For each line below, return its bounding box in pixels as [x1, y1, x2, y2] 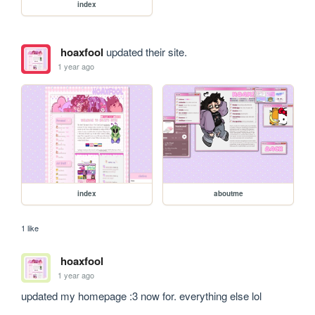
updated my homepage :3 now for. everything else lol [21, 288, 262, 303]
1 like [21, 221, 39, 233]
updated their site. [103, 44, 187, 59]
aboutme [213, 188, 243, 198]
